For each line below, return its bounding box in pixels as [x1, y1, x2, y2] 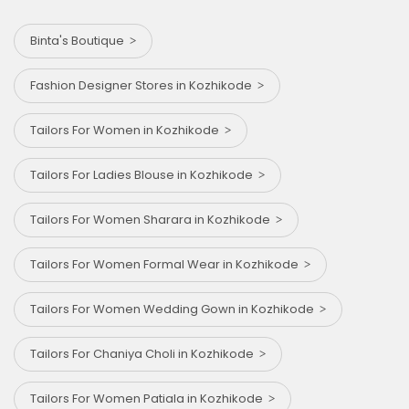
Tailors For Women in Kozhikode [30, 121, 225, 139]
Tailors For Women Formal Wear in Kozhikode [30, 255, 304, 273]
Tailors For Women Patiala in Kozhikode [30, 389, 268, 407]
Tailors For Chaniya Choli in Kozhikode [30, 344, 259, 362]
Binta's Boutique [30, 31, 130, 49]
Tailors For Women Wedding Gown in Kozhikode [30, 299, 320, 318]
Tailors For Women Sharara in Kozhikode [30, 210, 276, 228]
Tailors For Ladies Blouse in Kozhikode [30, 165, 258, 184]
